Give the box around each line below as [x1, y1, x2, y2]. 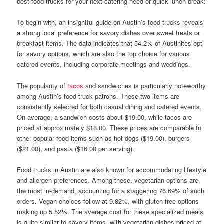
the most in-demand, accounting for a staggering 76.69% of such [17, 185, 205, 195]
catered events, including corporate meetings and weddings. [17, 59, 191, 69]
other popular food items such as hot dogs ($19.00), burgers [17, 133, 190, 143]
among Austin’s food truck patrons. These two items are [17, 91, 180, 101]
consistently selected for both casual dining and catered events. [17, 101, 202, 111]
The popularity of [17, 80, 68, 90]
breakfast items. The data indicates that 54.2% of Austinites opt [17, 38, 203, 48]
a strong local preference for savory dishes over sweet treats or [17, 28, 200, 38]
